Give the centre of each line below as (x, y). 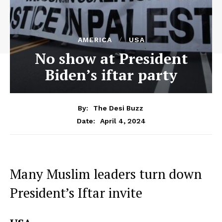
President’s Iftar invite (76, 193)
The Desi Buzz (118, 108)
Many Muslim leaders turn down (106, 174)
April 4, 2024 (123, 121)
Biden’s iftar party (111, 75)
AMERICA (95, 40)
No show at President (111, 58)
